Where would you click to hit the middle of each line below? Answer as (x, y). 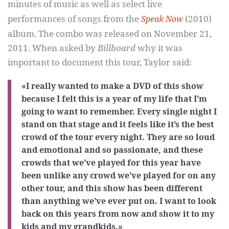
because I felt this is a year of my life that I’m (114, 99)
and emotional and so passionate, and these (112, 150)
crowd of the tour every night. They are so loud (118, 137)
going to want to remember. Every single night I (119, 111)
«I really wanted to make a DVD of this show (112, 86)
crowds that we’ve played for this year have (111, 163)
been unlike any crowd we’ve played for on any (119, 175)
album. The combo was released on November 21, (110, 33)
